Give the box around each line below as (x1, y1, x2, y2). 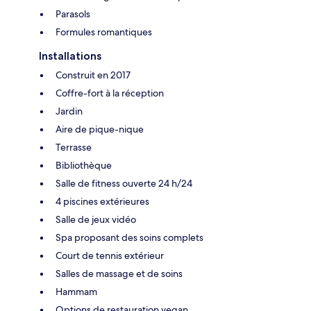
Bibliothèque (56, 158, 112, 171)
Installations (39, 49, 101, 62)
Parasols (56, 7, 90, 20)
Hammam (56, 285, 97, 298)
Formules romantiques (56, 25, 152, 38)
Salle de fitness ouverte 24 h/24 (56, 176, 192, 190)
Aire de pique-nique (56, 122, 144, 135)
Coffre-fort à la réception (56, 86, 164, 99)
